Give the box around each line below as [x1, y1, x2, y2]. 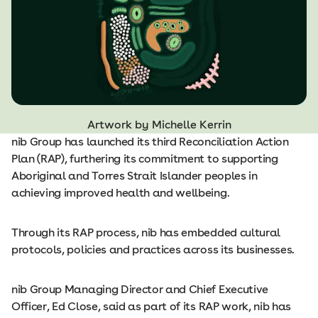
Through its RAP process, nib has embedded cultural [11, 226, 280, 240]
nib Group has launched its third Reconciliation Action [11, 135, 289, 149]
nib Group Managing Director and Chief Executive [11, 283, 268, 297]
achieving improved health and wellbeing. [11, 186, 232, 200]
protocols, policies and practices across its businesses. [11, 243, 300, 257]
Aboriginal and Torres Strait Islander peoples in [11, 169, 258, 183]
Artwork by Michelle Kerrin [87, 118, 231, 132]
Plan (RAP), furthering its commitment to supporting [11, 152, 278, 166]
